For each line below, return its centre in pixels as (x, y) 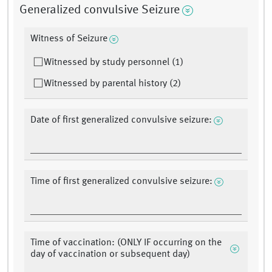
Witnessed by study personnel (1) (114, 63)
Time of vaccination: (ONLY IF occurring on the (126, 243)
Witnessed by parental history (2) (112, 84)
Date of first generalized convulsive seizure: (121, 121)
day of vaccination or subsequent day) (110, 255)
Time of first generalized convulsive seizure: (121, 182)
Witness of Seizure (69, 39)
